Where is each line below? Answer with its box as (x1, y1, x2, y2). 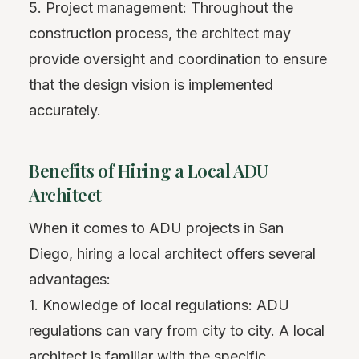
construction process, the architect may (29, 24, 291, 42)
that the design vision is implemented (29, 75, 273, 93)
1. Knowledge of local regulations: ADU (29, 296, 289, 313)
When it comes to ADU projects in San (29, 219, 284, 236)
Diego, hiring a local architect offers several (29, 244, 316, 262)
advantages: (29, 270, 111, 288)
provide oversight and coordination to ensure (29, 50, 327, 67)
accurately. (29, 101, 101, 119)
